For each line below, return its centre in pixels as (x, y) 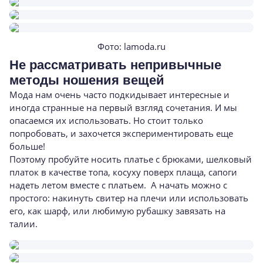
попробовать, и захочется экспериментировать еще (121, 133)
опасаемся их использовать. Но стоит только (106, 120)
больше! (28, 146)
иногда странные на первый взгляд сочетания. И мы (123, 107)
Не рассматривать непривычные (115, 65)
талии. (23, 224)
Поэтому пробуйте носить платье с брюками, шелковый (131, 159)
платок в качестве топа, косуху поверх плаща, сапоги (123, 172)
